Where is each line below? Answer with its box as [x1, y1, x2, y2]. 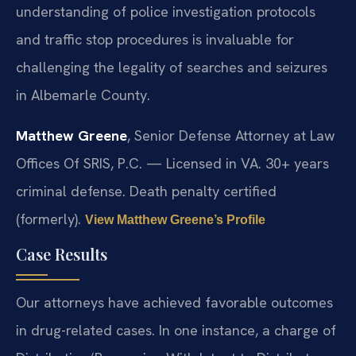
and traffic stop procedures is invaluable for [16, 29, 294, 48]
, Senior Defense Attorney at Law [127, 126, 335, 145]
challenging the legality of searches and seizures [16, 57, 327, 76]
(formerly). [16, 209, 85, 228]
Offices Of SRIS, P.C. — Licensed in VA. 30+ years [16, 153, 329, 172]
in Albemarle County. [16, 85, 150, 104]
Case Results [16, 243, 107, 265]
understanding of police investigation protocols [16, 2, 315, 21]
